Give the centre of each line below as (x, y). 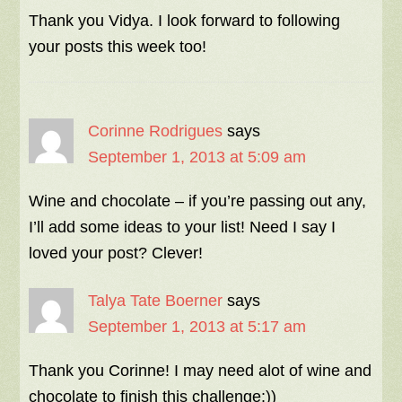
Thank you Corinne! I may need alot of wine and (201, 371)
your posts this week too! (118, 47)
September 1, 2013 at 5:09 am (197, 157)
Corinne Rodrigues (156, 131)
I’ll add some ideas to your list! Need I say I (183, 227)
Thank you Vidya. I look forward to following (185, 21)
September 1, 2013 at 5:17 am (197, 327)
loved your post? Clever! (116, 253)
